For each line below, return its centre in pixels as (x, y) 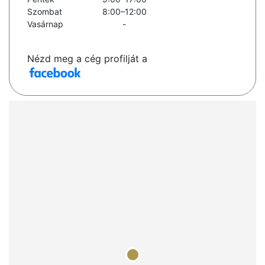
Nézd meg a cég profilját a (87, 59)
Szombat (45, 12)
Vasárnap (45, 24)
